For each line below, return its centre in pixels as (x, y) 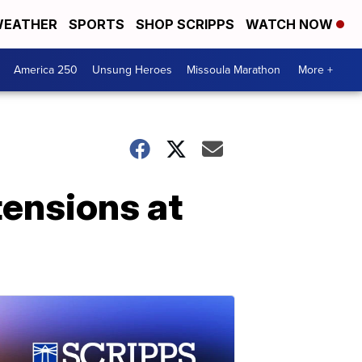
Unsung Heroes (132, 70)
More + (316, 70)
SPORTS (97, 24)
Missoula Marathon (234, 70)
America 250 (46, 70)
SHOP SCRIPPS (185, 24)
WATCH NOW (291, 24)
